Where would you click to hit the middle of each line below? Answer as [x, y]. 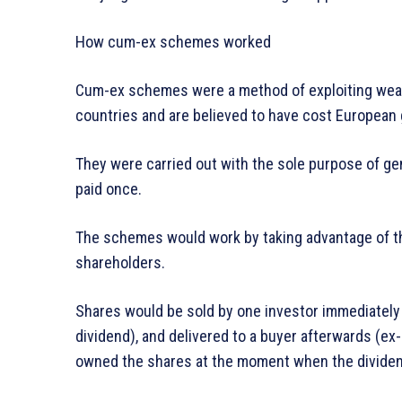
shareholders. [120, 263]
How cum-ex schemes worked [173, 42]
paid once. [109, 189]
